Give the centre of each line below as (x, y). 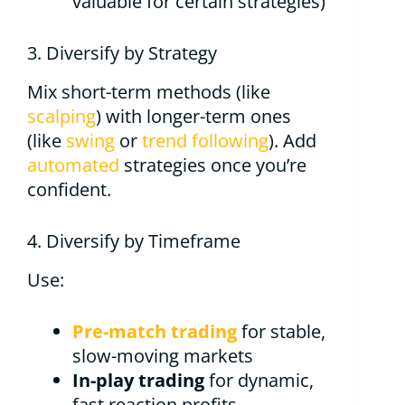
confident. (69, 190)
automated (73, 165)
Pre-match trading (155, 332)
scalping (61, 117)
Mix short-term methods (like (149, 92)
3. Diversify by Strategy (122, 53)
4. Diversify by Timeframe (134, 241)
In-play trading (138, 381)
